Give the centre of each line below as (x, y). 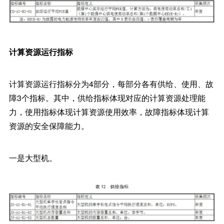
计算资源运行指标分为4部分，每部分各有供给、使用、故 (111, 83)
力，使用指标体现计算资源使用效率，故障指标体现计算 (109, 111)
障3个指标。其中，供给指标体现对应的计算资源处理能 (107, 97)
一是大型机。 (33, 157)
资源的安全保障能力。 (49, 125)
